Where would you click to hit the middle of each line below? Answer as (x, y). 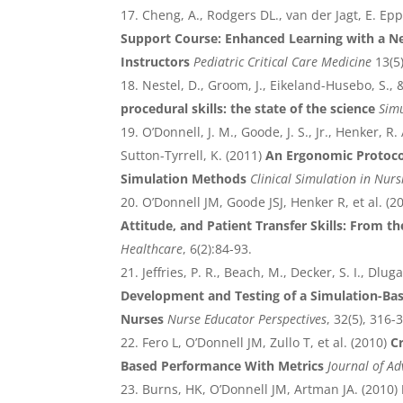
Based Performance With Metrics (223, 366)
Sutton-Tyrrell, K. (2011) (192, 156)
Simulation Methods (184, 179)
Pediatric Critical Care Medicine (283, 62)
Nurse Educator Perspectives (247, 319)
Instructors (156, 62)
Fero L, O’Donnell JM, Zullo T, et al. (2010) (265, 343)
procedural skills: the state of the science (248, 109)
